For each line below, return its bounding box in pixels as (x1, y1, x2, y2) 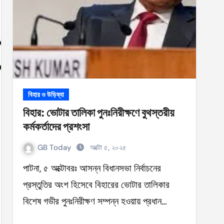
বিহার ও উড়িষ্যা (28, 90, 64, 99)
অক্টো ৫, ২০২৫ (90, 142, 126, 152)
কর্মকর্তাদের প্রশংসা (23, 120, 89, 133)
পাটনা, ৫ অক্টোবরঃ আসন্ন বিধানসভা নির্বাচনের (23, 162, 29, 174)
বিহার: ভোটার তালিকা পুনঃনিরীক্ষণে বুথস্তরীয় (23, 106, 174, 119)
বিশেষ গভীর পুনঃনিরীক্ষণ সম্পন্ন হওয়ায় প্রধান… (23, 195, 167, 207)
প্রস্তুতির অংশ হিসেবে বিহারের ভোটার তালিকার (23, 178, 169, 191)
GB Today (37, 142, 73, 152)
